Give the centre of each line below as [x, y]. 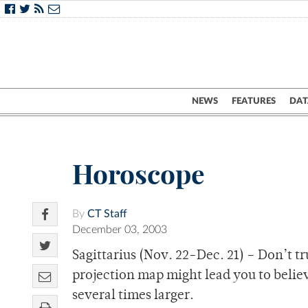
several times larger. [133, 296]
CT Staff [107, 214]
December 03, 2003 [120, 230]
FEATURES [254, 101]
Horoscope [139, 175]
